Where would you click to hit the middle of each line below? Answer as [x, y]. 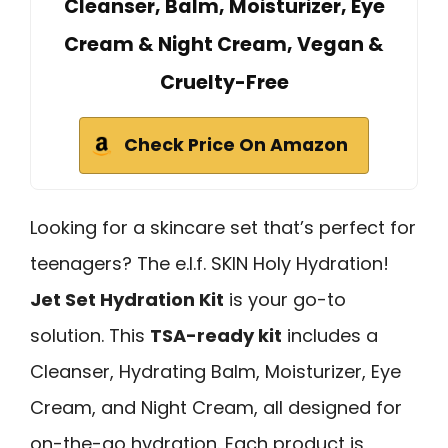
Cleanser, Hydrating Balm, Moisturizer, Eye [215, 371]
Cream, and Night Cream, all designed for [216, 407]
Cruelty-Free [224, 82]
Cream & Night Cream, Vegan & [224, 44]
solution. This [90, 335]
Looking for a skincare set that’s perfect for [223, 227]
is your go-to [285, 299]
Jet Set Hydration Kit [127, 299]
